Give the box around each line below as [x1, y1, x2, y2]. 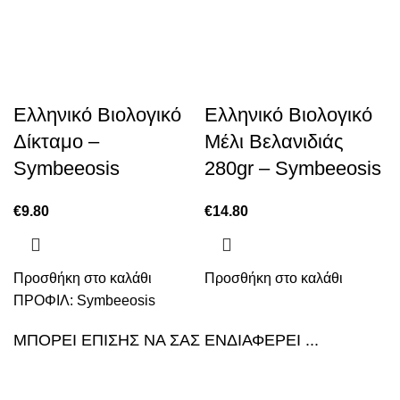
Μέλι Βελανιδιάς [204, 130, 344, 153]
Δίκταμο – [13, 130, 99, 153]
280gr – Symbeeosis [204, 157, 381, 179]
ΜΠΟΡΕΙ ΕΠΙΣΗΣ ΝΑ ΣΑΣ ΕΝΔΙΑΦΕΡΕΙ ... [13, 331, 319, 349]
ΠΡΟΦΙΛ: [13, 293, 77, 308]
